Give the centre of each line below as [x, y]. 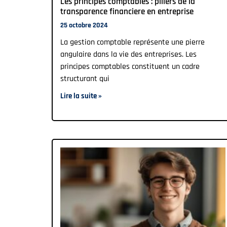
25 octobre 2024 [84, 25]
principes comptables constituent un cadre [130, 66]
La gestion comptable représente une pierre [133, 42]
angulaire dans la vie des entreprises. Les [128, 54]
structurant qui [85, 79]
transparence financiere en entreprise [127, 11]
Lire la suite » [81, 96]
